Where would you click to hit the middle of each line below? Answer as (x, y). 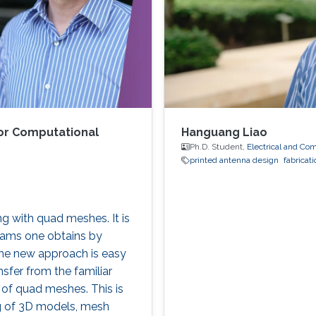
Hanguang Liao (224, 133)
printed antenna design (234, 160)
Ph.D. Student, (218, 147)
